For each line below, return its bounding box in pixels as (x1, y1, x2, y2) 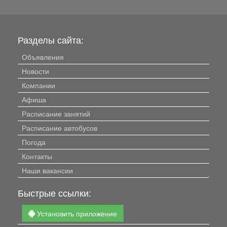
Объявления (22, 51, 64, 62)
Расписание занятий (22, 108, 90, 119)
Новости (22, 65, 49, 76)
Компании (22, 80, 55, 90)
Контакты (22, 150, 52, 161)
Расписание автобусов (22, 122, 97, 133)
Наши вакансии (22, 165, 73, 175)
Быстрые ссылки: (18, 185, 91, 199)
